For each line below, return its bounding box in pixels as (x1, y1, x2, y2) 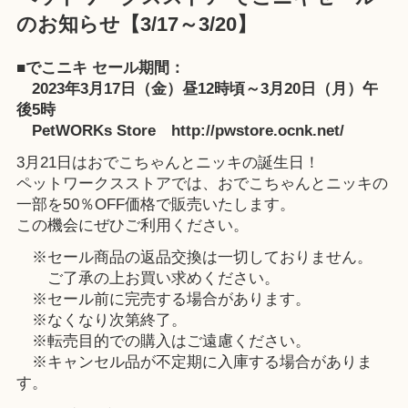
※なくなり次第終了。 (15, 311, 187, 330)
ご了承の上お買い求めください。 (15, 270, 280, 288)
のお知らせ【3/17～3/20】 (15, 14, 257, 36)
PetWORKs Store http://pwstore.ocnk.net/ (31, 121, 344, 139)
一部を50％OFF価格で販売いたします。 (15, 196, 295, 214)
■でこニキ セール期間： (15, 58, 185, 76)
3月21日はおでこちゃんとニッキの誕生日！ (15, 154, 320, 172)
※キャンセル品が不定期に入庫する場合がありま (15, 353, 372, 372)
